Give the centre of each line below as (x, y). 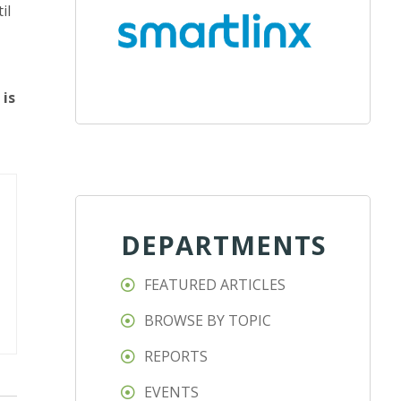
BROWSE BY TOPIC (208, 321)
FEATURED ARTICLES (215, 285)
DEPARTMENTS (224, 245)
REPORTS (176, 357)
